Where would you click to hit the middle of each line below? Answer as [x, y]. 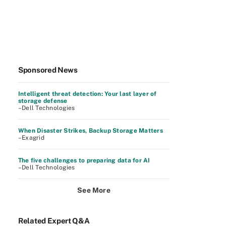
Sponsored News [48, 70]
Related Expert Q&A [54, 221]
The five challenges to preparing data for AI [84, 160]
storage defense [43, 101]
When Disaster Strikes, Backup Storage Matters [91, 131]
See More [94, 190]
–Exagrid [31, 138]
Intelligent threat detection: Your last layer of [88, 94]
